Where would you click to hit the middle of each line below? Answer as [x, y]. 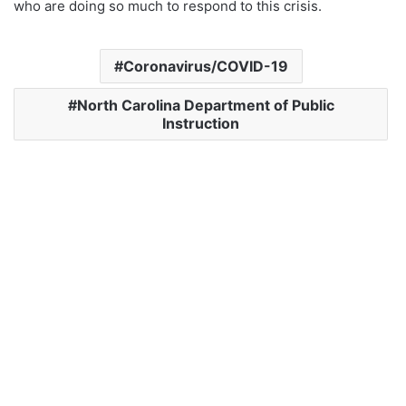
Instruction [201, 124]
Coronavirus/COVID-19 [205, 67]
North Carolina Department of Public [205, 106]
